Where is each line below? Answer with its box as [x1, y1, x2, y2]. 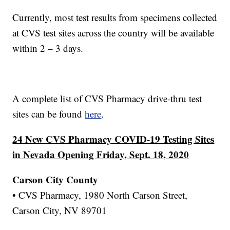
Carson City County [12, 172, 99, 187]
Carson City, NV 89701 [12, 204, 107, 217]
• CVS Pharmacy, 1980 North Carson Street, [12, 188, 188, 202]
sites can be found [12, 107, 85, 121]
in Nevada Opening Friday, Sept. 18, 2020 [12, 147, 189, 162]
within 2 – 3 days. [12, 42, 84, 55]
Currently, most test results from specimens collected [12, 11, 218, 24]
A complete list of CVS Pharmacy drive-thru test [12, 92, 202, 105]
